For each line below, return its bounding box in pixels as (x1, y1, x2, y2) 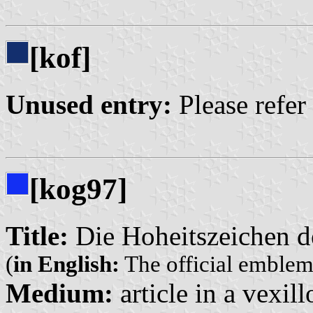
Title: (6, 221, 68, 252)
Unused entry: (6, 89, 172, 119)
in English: (13, 252, 119, 277)
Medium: (6, 278, 113, 309)
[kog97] (29, 173, 127, 206)
